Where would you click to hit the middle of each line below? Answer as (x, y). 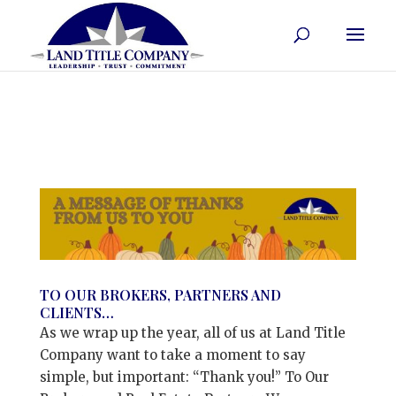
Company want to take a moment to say (172, 355)
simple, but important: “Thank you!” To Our (184, 377)
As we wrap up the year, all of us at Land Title (192, 333)
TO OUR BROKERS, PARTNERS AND (160, 295)
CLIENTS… (76, 313)
